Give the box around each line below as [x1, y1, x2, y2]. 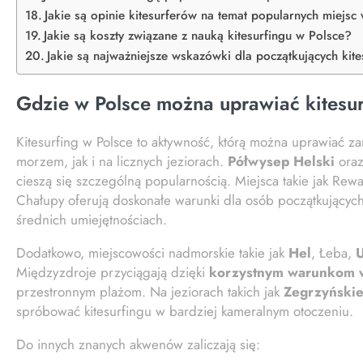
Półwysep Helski [228, 151, 335, 171]
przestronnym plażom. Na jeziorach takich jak [16, 281, 284, 301]
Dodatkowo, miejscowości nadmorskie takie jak [16, 242, 288, 263]
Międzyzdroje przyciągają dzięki [16, 262, 209, 282]
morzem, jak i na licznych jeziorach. [16, 151, 228, 171]
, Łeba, [311, 242, 356, 263]
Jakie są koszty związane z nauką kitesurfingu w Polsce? [44, 27, 352, 45]
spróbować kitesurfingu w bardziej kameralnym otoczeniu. [16, 301, 353, 321]
